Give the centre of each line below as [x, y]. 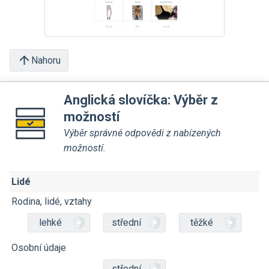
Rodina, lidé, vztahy [52, 201]
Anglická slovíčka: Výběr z [141, 100]
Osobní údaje [39, 248]
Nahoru [46, 60]
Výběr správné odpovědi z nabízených [142, 133]
